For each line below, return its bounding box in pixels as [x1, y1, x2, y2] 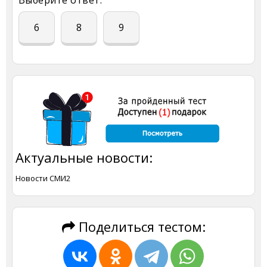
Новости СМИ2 [15, 173, 70, 184]
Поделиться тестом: [74, 218, 206, 236]
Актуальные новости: [15, 148, 153, 167]
